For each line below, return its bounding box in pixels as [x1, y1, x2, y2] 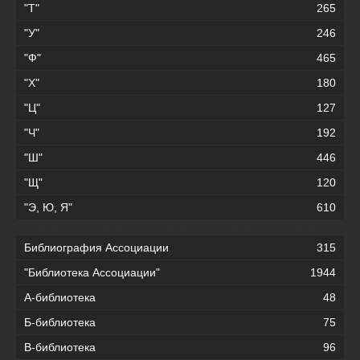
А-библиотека [24, 291, 96, 305]
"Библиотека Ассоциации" [24, 266, 160, 280]
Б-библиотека [24, 316, 96, 329]
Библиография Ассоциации [24, 241, 169, 255]
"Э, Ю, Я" [24, 201, 72, 215]
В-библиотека [24, 341, 96, 354]
